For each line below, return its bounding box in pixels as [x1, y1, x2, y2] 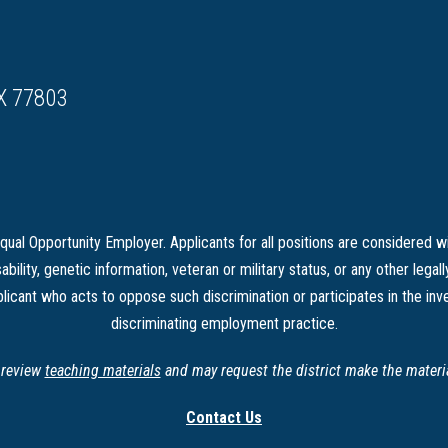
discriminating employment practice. [110, 313, 338, 333]
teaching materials [44, 360, 161, 380]
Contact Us [186, 407, 262, 427]
